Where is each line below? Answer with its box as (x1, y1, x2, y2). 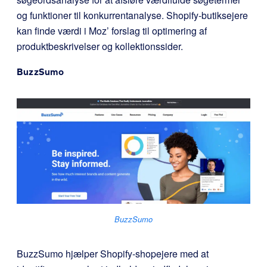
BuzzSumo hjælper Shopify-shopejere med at (17, 246, 209, 260)
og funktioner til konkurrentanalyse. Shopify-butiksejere (17, 8, 248, 23)
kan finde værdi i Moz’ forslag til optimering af (17, 24, 207, 38)
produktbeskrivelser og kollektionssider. (17, 39, 183, 54)
